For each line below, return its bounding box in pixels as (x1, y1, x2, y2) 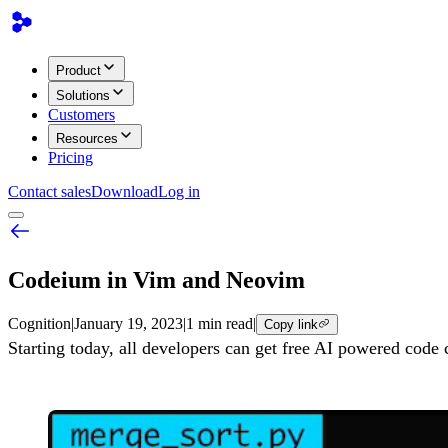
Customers (48, 106, 115, 123)
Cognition (8, 314, 71, 332)
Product (56, 63, 101, 78)
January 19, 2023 (74, 314, 183, 332)
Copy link (264, 316, 318, 332)
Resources (56, 131, 118, 146)
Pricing (48, 149, 93, 166)
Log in (158, 183, 200, 200)
